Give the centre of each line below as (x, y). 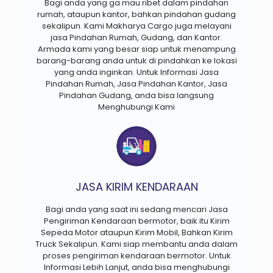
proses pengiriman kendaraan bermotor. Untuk (136, 255)
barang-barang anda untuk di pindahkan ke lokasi (136, 60)
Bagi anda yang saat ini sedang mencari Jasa (136, 209)
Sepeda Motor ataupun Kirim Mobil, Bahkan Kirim (136, 232)
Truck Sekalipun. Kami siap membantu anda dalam (136, 244)
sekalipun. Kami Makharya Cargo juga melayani (136, 26)
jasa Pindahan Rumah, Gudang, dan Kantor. (136, 37)
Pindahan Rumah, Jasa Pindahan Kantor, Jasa (136, 83)
